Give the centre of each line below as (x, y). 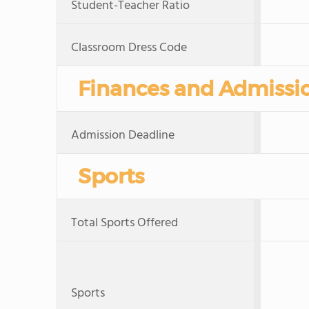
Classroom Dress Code (129, 48)
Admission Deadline (123, 136)
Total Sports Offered (124, 223)
